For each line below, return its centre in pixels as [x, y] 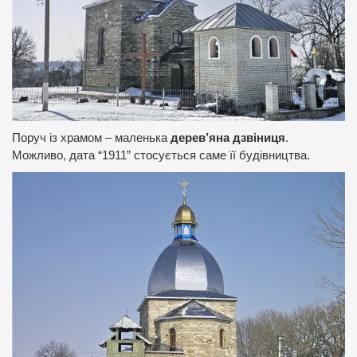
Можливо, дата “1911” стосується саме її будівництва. [161, 155]
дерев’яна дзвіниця [228, 137]
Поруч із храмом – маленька [91, 137]
